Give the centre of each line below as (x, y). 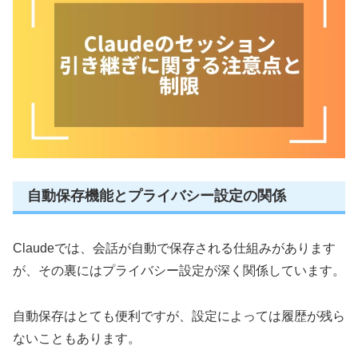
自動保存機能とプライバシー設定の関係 (157, 196)
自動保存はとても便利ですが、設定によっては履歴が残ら (179, 316)
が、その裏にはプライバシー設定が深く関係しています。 (179, 270)
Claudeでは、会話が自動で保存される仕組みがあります (174, 248)
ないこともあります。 (77, 338)
